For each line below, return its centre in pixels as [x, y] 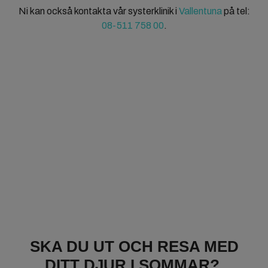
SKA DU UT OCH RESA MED [134, 246]
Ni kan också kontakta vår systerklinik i [98, 11]
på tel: [236, 11]
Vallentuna [200, 11]
